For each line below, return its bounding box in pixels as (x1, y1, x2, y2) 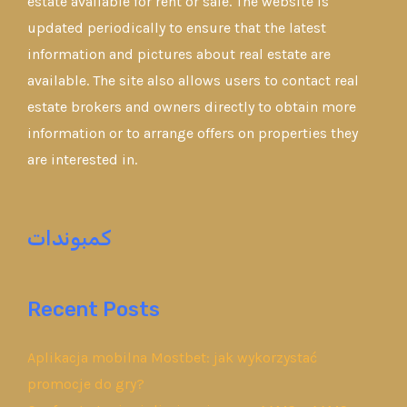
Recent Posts (27, 296, 160, 322)
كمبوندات (27, 225, 112, 251)
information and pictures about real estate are (27, 45, 331, 63)
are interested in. (27, 150, 137, 168)
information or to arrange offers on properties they (27, 124, 358, 142)
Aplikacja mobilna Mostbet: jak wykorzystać (27, 349, 317, 367)
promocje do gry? (27, 375, 144, 393)
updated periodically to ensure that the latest (27, 18, 326, 36)
